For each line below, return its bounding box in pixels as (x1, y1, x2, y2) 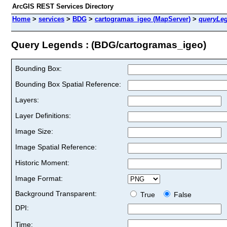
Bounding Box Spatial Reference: (15, 80, 121, 88)
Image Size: (15, 127, 53, 135)
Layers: (15, 95, 39, 104)
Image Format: (15, 174, 63, 182)
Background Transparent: (15, 189, 97, 198)
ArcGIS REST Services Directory (12, 3, 113, 10)
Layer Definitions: (15, 111, 71, 120)
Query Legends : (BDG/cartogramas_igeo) (11, 39, 206, 50)
